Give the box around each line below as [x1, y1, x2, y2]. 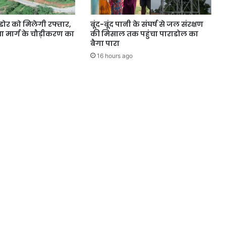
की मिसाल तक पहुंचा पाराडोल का [90, 28, 198, 39]
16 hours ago [96, 51, 133, 60]
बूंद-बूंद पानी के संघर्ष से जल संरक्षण [90, 19, 203, 29]
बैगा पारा [90, 38, 120, 48]
